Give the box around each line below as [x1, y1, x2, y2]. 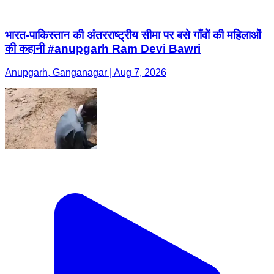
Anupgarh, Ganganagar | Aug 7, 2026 [5, 67, 166, 78]
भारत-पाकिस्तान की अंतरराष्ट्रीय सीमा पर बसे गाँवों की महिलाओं [5, 29, 261, 42]
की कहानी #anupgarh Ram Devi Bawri [5, 42, 201, 56]
